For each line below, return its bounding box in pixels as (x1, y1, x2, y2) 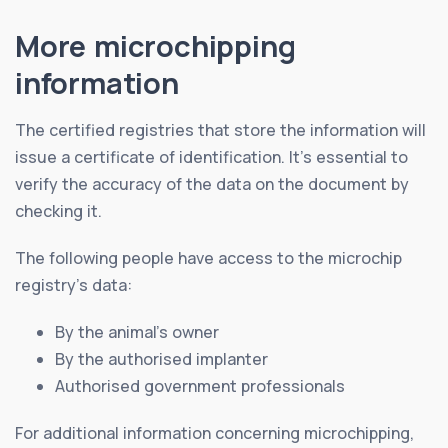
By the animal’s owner (55, 320, 219, 343)
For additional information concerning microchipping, (15, 421, 414, 444)
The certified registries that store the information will (15, 118, 426, 141)
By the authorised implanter (55, 347, 268, 370)
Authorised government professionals (55, 374, 345, 397)
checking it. (15, 199, 102, 222)
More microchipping (15, 25, 296, 66)
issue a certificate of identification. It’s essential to (15, 145, 408, 168)
